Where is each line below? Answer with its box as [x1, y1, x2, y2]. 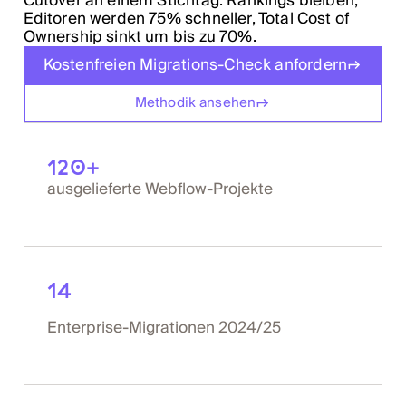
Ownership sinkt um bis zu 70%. [23, 24, 256, 51]
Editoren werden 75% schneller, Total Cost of [23, 5, 350, 33]
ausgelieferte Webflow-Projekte [47, 175, 274, 202]
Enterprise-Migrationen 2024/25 [47, 314, 282, 342]
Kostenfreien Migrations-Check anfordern [43, 52, 348, 79]
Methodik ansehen [134, 90, 256, 114]
